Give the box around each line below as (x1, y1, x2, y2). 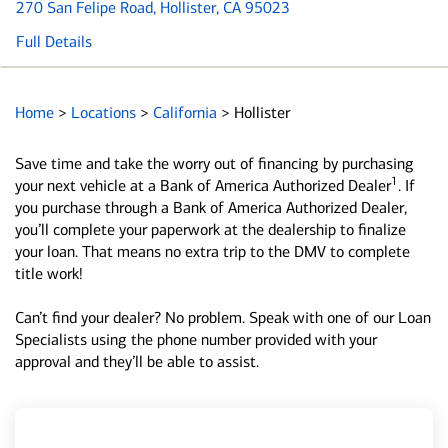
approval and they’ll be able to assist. (15, 352, 259, 371)
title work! (15, 264, 83, 283)
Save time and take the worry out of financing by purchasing (15, 154, 414, 173)
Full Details (16, 32, 92, 51)
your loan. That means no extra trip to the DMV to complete (15, 242, 410, 261)
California (153, 103, 221, 122)
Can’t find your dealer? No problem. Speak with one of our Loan (15, 308, 431, 327)
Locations (71, 103, 140, 122)
